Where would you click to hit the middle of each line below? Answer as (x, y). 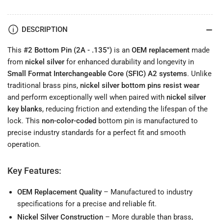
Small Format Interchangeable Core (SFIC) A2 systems (97, 74)
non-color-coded (69, 121)
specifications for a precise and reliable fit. (87, 204)
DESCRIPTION (45, 30)
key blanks (25, 109)
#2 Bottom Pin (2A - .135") (68, 50)
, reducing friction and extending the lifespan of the (125, 109)
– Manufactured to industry (147, 192)
